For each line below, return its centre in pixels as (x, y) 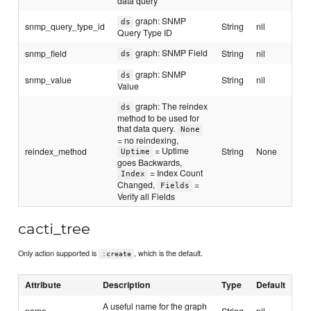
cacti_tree (54, 229)
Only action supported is (59, 253)
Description (127, 285)
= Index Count (175, 172)
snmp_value (49, 79)
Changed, (137, 184)
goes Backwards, (150, 162)
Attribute (43, 285)
